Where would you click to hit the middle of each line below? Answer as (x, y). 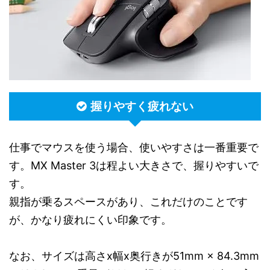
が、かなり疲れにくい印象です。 (90, 220)
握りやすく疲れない (142, 106)
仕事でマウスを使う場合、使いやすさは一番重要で (134, 147)
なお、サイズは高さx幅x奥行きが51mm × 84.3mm (134, 256)
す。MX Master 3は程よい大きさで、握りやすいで (134, 165)
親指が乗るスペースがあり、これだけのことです (128, 202)
